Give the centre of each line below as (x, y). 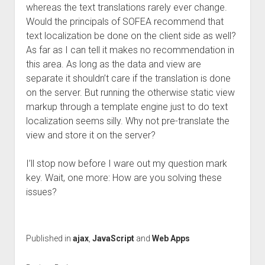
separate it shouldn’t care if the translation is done (128, 78)
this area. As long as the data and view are (113, 64)
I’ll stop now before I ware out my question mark (126, 164)
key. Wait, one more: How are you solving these (124, 178)
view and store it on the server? (91, 135)
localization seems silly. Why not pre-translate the (127, 121)
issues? (41, 192)
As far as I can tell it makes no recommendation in (130, 50)
